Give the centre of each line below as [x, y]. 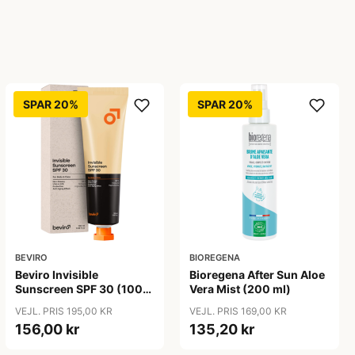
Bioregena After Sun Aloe [258, 275]
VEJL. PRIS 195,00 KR [63, 311]
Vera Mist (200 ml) [240, 289]
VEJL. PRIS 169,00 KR [239, 311]
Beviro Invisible [56, 275]
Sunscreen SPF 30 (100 [78, 289]
